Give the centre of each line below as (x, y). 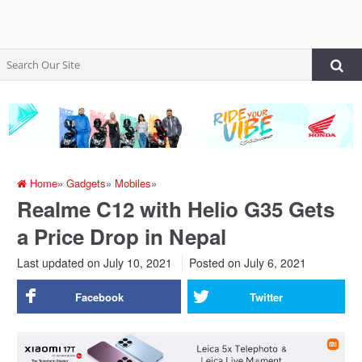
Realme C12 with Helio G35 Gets (176, 208)
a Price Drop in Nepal (122, 236)
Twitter (266, 297)
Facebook (99, 297)
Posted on (215, 262)
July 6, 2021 (274, 262)
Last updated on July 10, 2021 (95, 262)
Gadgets (86, 183)
